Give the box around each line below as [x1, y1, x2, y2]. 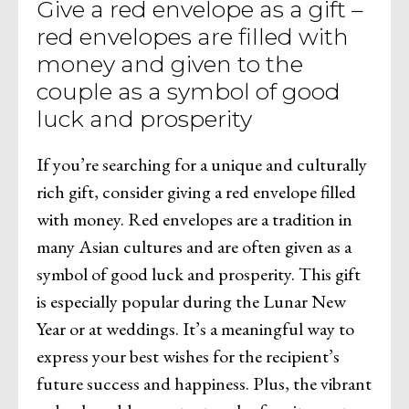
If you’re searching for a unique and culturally [37, 152, 367, 176]
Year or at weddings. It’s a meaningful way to [37, 316, 354, 341]
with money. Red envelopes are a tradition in [37, 206, 352, 231]
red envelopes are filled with [37, 22, 349, 50]
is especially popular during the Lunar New [37, 288, 346, 313]
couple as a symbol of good [37, 77, 341, 105]
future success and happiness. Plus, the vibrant [37, 371, 372, 395]
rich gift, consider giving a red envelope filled [37, 179, 356, 204]
